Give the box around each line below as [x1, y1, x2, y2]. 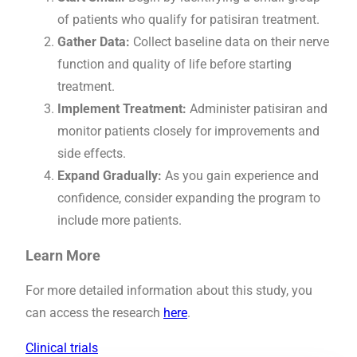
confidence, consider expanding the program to [57, 190, 320, 206]
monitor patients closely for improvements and [57, 123, 320, 139]
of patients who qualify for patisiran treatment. [57, 11, 320, 27]
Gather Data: [57, 33, 130, 49]
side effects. [57, 145, 126, 161]
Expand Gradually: [57, 167, 162, 183]
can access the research [25, 304, 163, 320]
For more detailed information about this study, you [25, 282, 312, 298]
